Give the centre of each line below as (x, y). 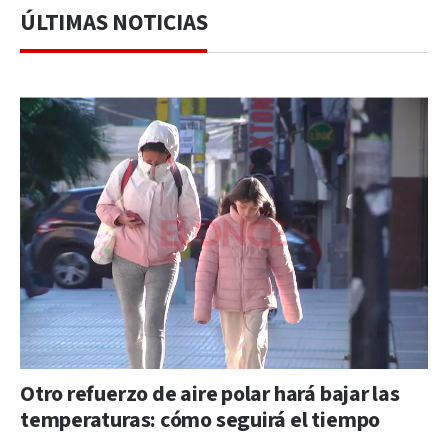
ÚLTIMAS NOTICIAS (114, 22)
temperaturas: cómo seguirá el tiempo (200, 420)
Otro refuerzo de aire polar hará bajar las (210, 394)
